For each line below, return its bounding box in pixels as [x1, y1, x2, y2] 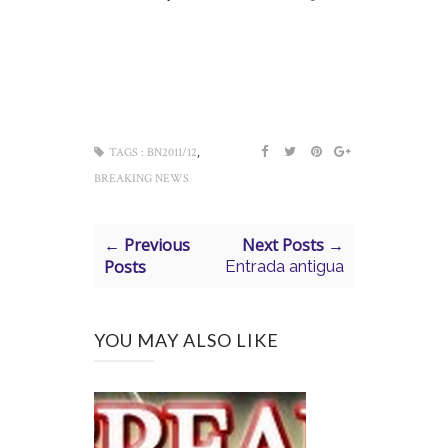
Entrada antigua [224, 256, 344, 276]
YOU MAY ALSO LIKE [94, 329, 279, 351]
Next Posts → [241, 234, 344, 256]
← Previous [104, 234, 190, 256]
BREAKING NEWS [94, 171, 189, 186]
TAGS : [109, 145, 144, 160]
